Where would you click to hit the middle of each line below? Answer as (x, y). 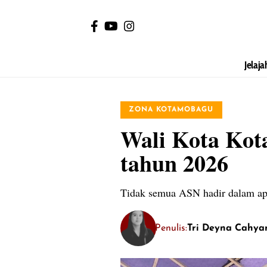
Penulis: (171, 228)
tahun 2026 (174, 163)
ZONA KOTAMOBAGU (171, 110)
